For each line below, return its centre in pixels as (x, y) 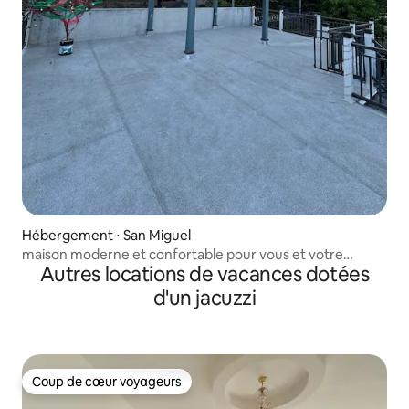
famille (43, 272)
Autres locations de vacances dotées (204, 275)
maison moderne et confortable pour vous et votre (183, 255)
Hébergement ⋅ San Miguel (106, 236)
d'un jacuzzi (204, 299)
